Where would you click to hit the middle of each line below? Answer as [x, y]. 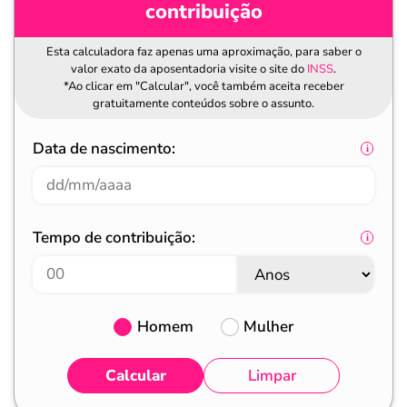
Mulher [268, 327]
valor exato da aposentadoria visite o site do [189, 69]
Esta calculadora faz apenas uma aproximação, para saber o [203, 52]
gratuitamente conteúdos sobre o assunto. [203, 104]
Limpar [272, 376]
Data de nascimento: [104, 149]
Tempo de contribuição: [114, 238]
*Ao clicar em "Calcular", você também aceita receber [203, 86]
